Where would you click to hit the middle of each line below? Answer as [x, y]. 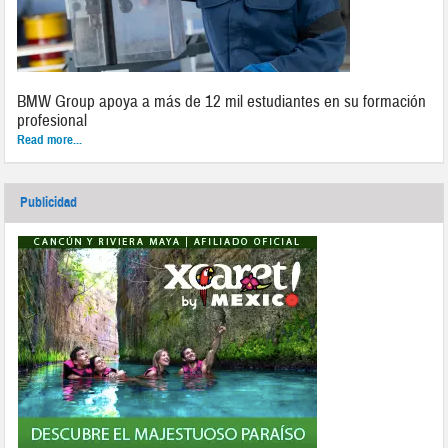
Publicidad [49, 203]
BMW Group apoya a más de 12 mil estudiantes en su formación [222, 102]
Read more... [50, 140]
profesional [52, 121]
